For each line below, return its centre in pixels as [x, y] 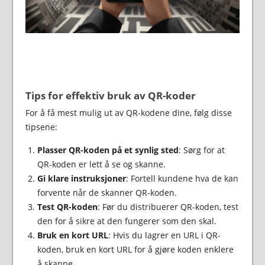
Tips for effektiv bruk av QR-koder [110, 95]
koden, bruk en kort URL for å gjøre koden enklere [135, 249]
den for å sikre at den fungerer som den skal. [127, 221]
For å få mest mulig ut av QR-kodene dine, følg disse [128, 112]
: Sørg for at [201, 150]
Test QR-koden [67, 206]
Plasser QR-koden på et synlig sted [108, 150]
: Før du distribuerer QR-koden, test [168, 206]
